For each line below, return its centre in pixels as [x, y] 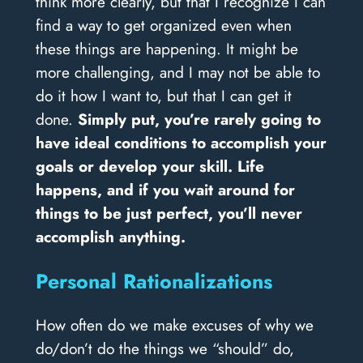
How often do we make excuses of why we [174, 325]
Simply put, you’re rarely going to [199, 119]
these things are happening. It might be [167, 48]
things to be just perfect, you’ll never [169, 213]
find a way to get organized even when [163, 25]
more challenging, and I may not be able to [177, 72]
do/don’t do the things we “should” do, [164, 348]
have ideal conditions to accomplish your [181, 142]
